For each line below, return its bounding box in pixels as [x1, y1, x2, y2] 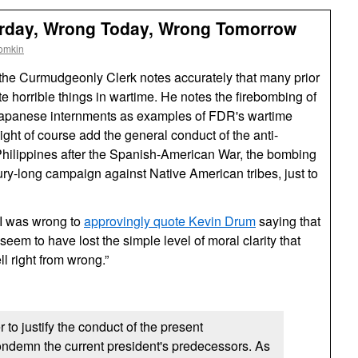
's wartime [236, 106, 292, 125]
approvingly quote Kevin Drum [84, 212, 256, 230]
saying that [256, 212, 320, 230]
